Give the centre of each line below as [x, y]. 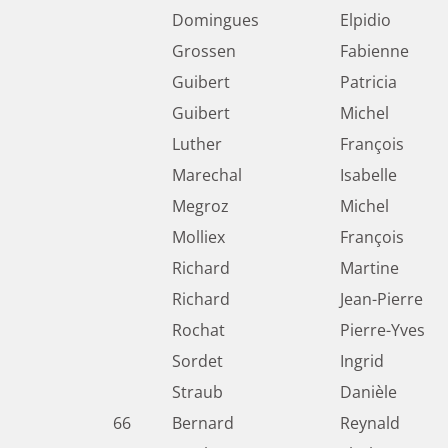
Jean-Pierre [381, 299]
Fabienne [374, 51]
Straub [197, 392]
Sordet [197, 361]
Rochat [198, 330]
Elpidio [365, 20]
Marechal [207, 175]
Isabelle [368, 175]
